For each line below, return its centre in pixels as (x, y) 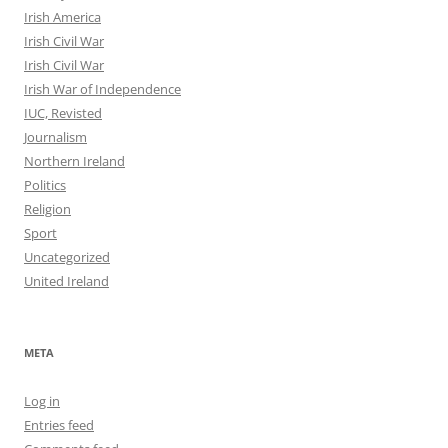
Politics (45, 184)
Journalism (55, 136)
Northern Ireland (74, 160)
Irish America (62, 16)
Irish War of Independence (102, 88)
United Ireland (66, 280)
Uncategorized (67, 256)
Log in (42, 400)
